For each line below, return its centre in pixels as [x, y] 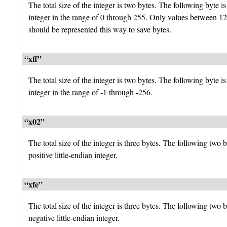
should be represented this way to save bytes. [100, 29]
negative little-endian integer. [74, 218]
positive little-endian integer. [73, 155]
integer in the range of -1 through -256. [90, 92]
